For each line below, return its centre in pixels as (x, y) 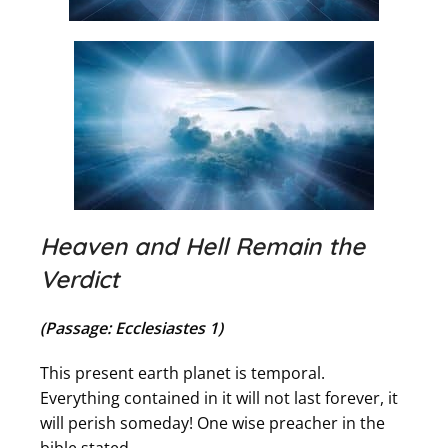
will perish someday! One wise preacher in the (212, 423)
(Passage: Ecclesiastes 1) (131, 328)
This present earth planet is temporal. (182, 373)
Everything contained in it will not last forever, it (219, 398)
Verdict (79, 279)
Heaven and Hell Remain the (202, 246)
